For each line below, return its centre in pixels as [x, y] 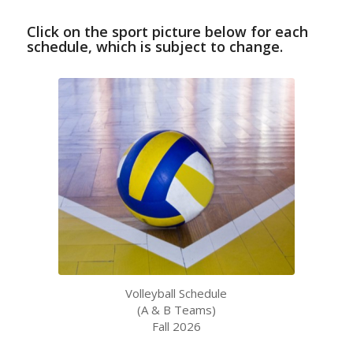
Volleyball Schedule [176, 293]
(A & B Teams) [176, 309]
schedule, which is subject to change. [154, 46]
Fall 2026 [176, 326]
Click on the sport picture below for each [167, 31]
